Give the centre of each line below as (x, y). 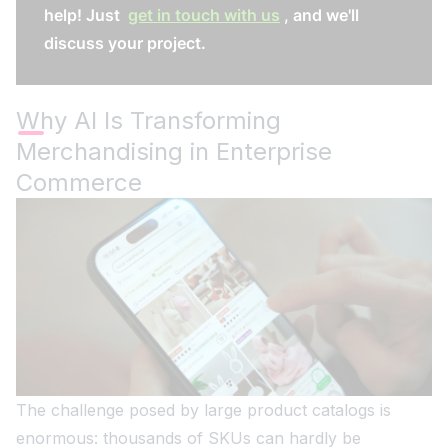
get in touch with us (204, 15)
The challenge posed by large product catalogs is (203, 410)
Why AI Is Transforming (148, 120)
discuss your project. (125, 43)
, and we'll (321, 15)
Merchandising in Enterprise (174, 151)
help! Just (84, 15)
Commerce (79, 182)
